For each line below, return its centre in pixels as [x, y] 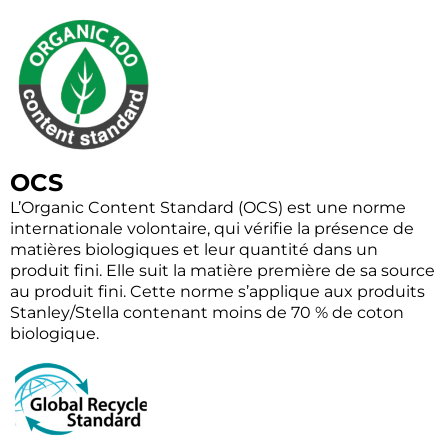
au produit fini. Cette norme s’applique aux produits [217, 292]
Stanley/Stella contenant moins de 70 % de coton [207, 313]
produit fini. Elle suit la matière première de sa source [222, 271]
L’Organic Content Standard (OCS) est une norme [208, 208]
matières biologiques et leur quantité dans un [194, 250]
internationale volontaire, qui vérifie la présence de [212, 229]
